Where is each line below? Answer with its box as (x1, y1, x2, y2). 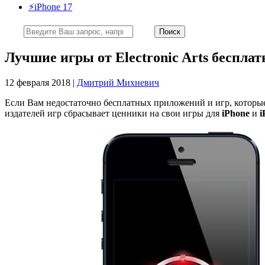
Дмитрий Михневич (77, 77, 159, 88)
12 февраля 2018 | (5, 77, 77, 88)
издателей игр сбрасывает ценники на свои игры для (5, 108, 222, 118)
